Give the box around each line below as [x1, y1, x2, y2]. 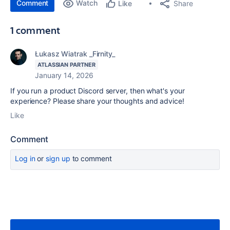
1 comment [10, 23, 61, 37]
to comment [70, 154, 112, 163]
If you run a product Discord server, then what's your [10, 86, 185, 95]
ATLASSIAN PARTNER [37, 61, 95, 69]
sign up [46, 154, 70, 163]
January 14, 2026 [35, 71, 93, 80]
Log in [15, 154, 35, 163]
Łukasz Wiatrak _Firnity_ [35, 49, 115, 59]
